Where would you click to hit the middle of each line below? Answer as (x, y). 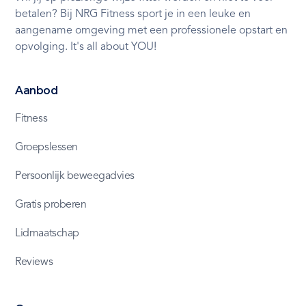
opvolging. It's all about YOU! (86, 47)
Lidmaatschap (47, 233)
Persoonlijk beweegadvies (75, 176)
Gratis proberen (51, 205)
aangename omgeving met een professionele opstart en (152, 30)
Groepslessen (46, 147)
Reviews (34, 262)
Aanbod (37, 90)
